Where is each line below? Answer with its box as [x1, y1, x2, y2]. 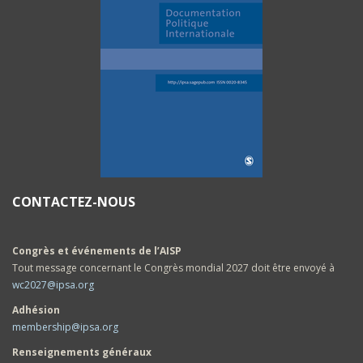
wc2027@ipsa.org [12, 277, 94, 292]
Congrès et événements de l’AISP [12, 243, 181, 258]
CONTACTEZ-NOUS [12, 192, 135, 211]
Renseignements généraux [12, 344, 152, 359]
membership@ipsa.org [12, 319, 118, 334]
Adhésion [12, 302, 60, 317]
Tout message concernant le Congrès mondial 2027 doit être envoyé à [12, 260, 335, 275]
